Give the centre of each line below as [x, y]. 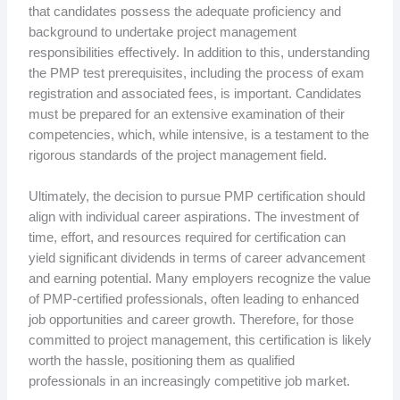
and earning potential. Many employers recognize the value [199, 278]
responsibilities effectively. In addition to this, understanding [199, 52]
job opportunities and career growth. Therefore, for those [191, 319]
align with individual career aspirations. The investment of [193, 217]
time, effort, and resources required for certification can [187, 237]
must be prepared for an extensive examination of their [186, 114]
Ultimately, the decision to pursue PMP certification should [196, 196]
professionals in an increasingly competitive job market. [189, 381]
